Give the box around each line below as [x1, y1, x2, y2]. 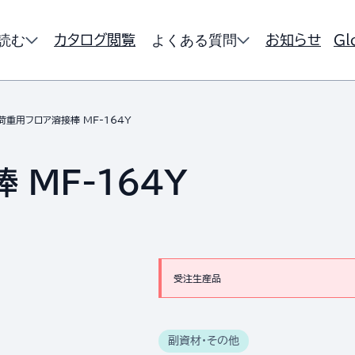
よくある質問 [151, 32, 237, 48]
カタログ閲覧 [54, 32, 136, 47]
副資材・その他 [168, 335, 239, 346]
